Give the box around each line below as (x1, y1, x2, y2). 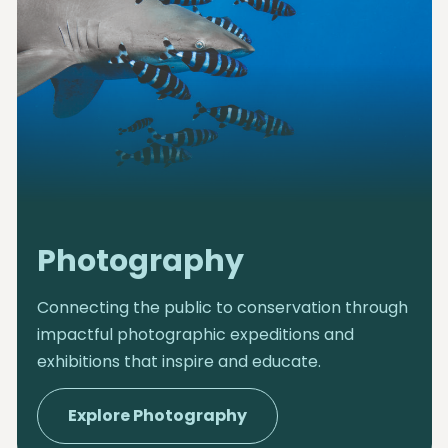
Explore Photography (67, 404, 247, 428)
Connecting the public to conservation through (36, 295, 408, 319)
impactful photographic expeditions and (36, 322, 354, 346)
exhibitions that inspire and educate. (36, 349, 321, 373)
